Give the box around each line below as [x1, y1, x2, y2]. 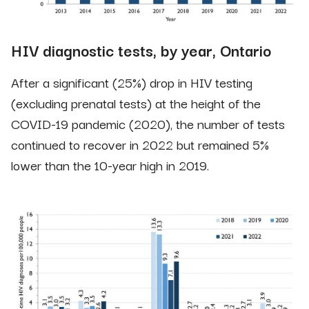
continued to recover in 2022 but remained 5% [11, 133, 269, 154]
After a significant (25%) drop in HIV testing [11, 71, 252, 92]
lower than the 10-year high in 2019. [11, 154, 209, 175]
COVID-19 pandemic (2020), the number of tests [11, 112, 285, 134]
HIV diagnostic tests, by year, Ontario [11, 37, 271, 62]
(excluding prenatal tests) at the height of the [11, 92, 261, 113]
